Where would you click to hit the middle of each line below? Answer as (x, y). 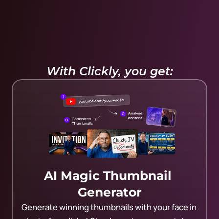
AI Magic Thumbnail (108, 175)
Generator (109, 192)
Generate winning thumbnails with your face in (109, 207)
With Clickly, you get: (109, 71)
